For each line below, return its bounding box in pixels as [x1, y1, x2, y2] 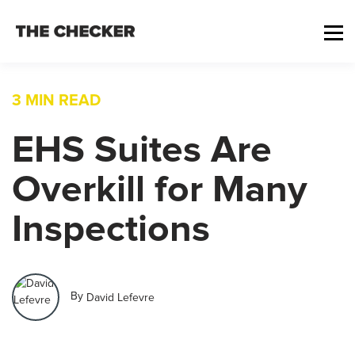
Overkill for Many [12, 171, 307, 209]
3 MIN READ [12, 93, 101, 109]
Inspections [12, 211, 210, 249]
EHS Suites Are [12, 132, 272, 170]
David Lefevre [86, 290, 155, 304]
